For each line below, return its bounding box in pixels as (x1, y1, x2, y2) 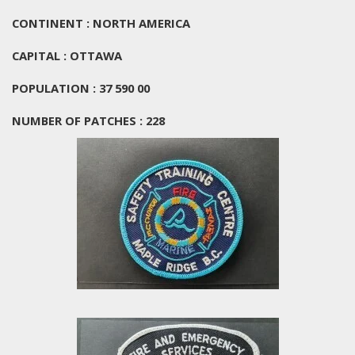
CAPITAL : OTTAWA (12, 47, 122, 63)
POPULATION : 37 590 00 (12, 79, 150, 96)
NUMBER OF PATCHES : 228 (12, 112, 165, 128)
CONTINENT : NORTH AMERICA (12, 14, 190, 31)
